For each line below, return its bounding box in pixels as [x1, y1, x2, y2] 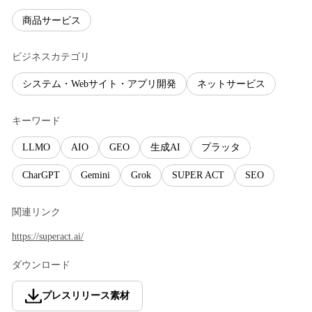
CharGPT [22, 170, 60, 181]
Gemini [81, 170, 110, 181]
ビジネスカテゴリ [12, 52, 90, 63]
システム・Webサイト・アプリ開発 [22, 79, 176, 90]
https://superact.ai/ [12, 231, 84, 242]
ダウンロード [12, 260, 70, 271]
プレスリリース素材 [42, 290, 130, 302]
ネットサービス [197, 79, 265, 90]
